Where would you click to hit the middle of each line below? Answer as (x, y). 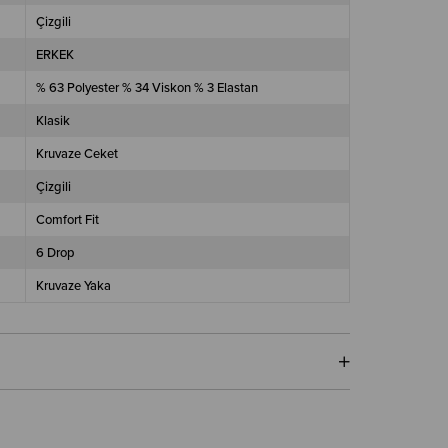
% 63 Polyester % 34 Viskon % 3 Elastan (146, 87)
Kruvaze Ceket (76, 153)
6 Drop (55, 252)
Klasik (52, 120)
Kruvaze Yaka (73, 285)
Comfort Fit (67, 219)
